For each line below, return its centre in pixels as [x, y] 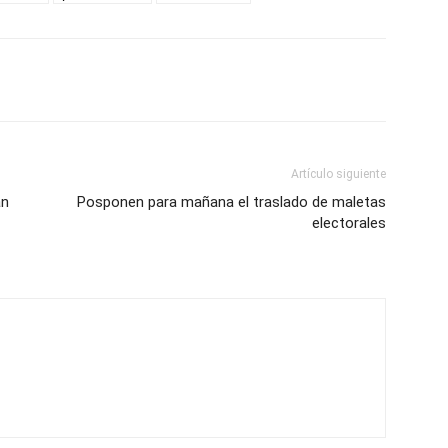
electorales [349, 223]
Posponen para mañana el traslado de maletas [231, 202]
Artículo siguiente [338, 174]
